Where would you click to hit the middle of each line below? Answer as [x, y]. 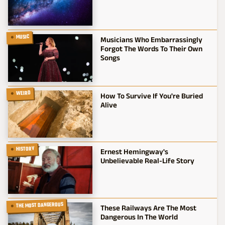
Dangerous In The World [139, 216]
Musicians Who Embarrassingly [151, 39]
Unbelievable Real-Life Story [147, 160]
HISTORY [25, 149]
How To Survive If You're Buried [151, 95]
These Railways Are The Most [148, 207]
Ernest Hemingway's [134, 151]
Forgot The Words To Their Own [151, 48]
